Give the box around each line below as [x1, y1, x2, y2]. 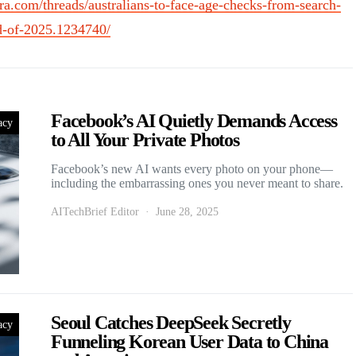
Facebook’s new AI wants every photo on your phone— [51, 161, 333, 176]
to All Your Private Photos [51, 129, 239, 150]
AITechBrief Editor [51, 205, 139, 218]
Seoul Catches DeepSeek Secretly [51, 311, 291, 333]
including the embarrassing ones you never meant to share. [51, 176, 343, 190]
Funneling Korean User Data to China [51, 331, 328, 352]
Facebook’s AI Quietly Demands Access [51, 110, 337, 131]
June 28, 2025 [156, 205, 219, 218]
